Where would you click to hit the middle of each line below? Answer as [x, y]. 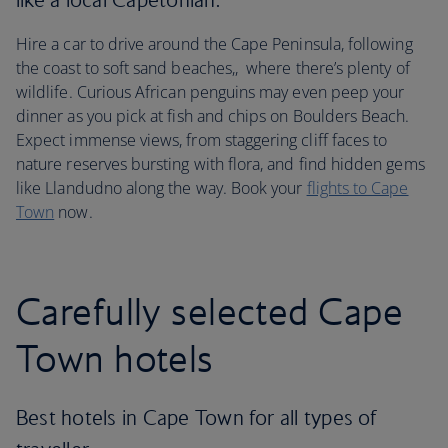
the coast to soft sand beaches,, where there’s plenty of [213, 68]
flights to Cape [357, 188]
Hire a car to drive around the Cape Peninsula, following [214, 44]
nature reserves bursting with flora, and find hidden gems [220, 164]
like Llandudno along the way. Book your [161, 188]
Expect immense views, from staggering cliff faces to [202, 140]
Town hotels [115, 358]
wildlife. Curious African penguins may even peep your [210, 92]
